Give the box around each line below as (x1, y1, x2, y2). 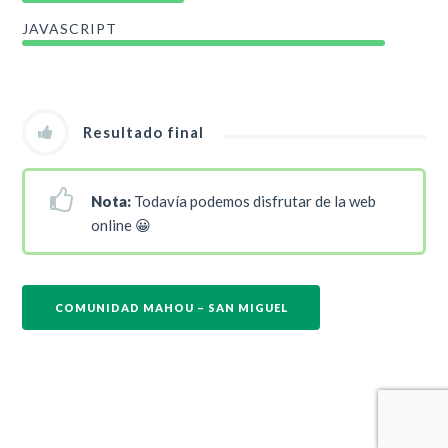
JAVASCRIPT (22, 19, 118, 37)
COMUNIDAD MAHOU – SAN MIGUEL (55, 301, 290, 315)
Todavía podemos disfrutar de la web (131, 191, 377, 210)
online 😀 (91, 215, 152, 234)
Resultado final (83, 122, 205, 141)
